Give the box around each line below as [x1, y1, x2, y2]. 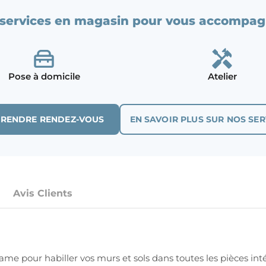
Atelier [207, 70, 237, 82]
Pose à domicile [8, 70, 80, 82]
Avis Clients [13, 188, 72, 199]
